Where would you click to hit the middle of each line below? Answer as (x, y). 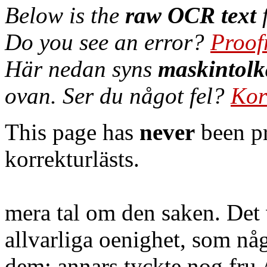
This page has (72, 132)
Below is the (65, 15)
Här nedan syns (81, 69)
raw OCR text (191, 15)
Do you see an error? (108, 42)
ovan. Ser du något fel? (118, 96)
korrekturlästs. (72, 159)
